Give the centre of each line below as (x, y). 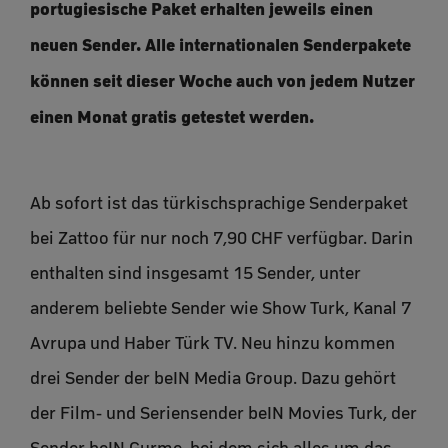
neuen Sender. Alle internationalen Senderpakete (220, 44)
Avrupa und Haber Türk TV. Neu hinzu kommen (212, 343)
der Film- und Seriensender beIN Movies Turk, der (223, 413)
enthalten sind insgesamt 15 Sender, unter (195, 273)
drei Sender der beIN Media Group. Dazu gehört (213, 378)
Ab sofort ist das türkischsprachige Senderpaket (219, 203)
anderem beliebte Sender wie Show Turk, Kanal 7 (220, 308)
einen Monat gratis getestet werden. (172, 116)
